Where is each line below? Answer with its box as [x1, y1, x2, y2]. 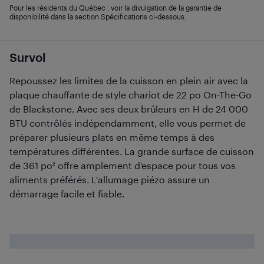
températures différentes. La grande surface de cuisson [9, 146, 254, 157]
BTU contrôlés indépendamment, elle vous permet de [9, 117, 246, 128]
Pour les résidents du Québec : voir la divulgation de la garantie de [9, 4, 222, 12]
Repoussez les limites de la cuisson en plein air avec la [9, 75, 248, 86]
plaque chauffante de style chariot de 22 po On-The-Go [9, 89, 252, 100]
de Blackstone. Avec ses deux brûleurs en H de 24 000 [9, 103, 248, 114]
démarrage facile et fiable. [9, 188, 124, 199]
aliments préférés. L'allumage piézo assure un [9, 174, 210, 185]
